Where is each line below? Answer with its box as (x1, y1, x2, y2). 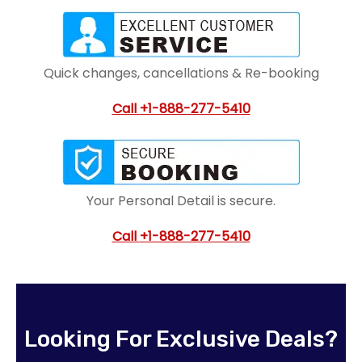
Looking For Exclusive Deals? (24, 326, 338, 353)
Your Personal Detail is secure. (86, 192, 276, 211)
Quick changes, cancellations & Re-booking (43, 64, 319, 83)
